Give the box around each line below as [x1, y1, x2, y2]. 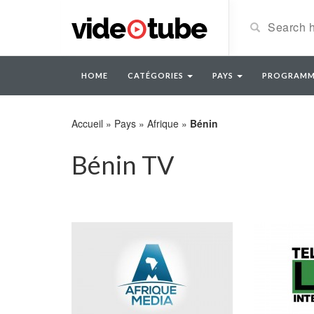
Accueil [71, 116, 103, 130]
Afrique [147, 116, 179, 130]
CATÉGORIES [128, 71, 186, 80]
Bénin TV [71, 149, 174, 180]
